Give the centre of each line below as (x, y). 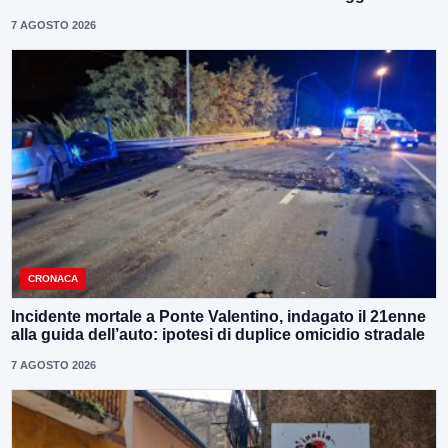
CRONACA (53, 278)
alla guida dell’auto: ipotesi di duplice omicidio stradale (218, 334)
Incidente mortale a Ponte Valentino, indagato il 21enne (218, 316)
